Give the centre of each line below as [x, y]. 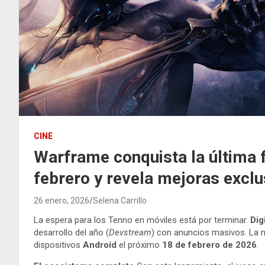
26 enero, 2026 [62, 200]
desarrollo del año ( [71, 232]
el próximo [139, 245]
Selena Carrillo [120, 200]
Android [100, 245]
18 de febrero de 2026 [209, 245]
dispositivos [58, 245]
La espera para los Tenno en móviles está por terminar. [142, 220]
